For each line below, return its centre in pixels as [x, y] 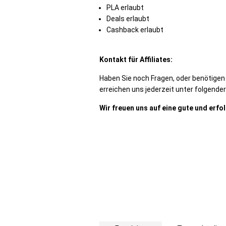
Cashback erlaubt [136, 30]
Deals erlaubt [128, 19]
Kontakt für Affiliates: [136, 60]
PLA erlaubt [126, 8]
